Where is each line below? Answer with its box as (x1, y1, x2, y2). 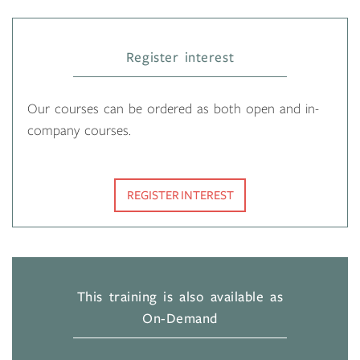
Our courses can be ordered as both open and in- (27, 102, 319, 117)
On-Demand (142, 312, 218, 327)
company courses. (27, 124, 131, 139)
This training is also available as (76, 290, 284, 305)
